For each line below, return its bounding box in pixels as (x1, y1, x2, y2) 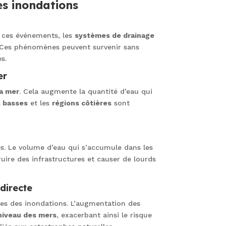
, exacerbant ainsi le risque (56, 210, 152, 219)
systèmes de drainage (74, 31, 154, 39)
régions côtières (52, 98, 111, 107)
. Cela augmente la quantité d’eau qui (19, 87, 152, 95)
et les (28, 98, 52, 107)
